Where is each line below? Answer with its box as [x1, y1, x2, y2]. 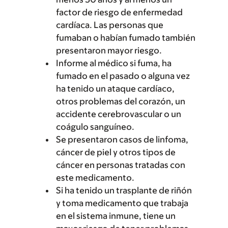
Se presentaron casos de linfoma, [56, 134, 188, 145]
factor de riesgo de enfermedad [56, 7, 183, 17]
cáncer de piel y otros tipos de [56, 147, 176, 157]
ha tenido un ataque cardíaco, [56, 83, 175, 94]
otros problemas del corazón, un [56, 96, 185, 106]
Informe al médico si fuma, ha [56, 58, 172, 68]
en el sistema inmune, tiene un [56, 211, 176, 221]
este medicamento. [56, 173, 134, 183]
